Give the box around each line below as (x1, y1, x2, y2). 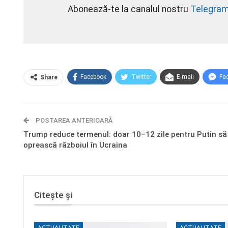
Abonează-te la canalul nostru (67, 4, 190, 14)
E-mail (177, 73, 194, 80)
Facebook (80, 73, 106, 80)
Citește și (34, 190, 72, 200)
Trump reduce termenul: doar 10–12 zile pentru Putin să (23, 130, 227, 139)
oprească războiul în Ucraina (23, 140, 127, 150)
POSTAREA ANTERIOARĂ (34, 117, 112, 124)
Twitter (131, 73, 151, 80)
